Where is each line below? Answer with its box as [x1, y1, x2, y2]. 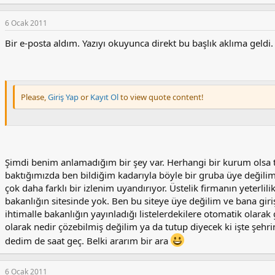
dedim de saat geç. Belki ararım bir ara [5, 234, 171, 247]
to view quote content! [120, 91, 204, 103]
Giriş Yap [48, 91, 79, 103]
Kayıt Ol [90, 91, 120, 103]
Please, [21, 91, 48, 103]
